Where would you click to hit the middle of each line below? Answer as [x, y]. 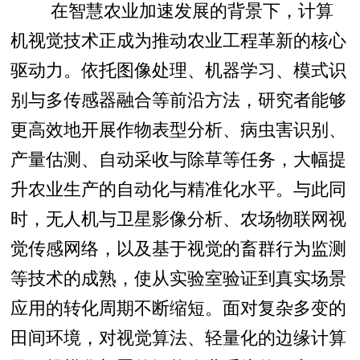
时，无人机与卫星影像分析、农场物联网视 [178, 217]
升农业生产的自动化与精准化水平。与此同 [178, 187]
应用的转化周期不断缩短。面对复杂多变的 [178, 306]
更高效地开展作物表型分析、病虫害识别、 [178, 128]
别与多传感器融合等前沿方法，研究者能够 [178, 98]
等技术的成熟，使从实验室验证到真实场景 [178, 276]
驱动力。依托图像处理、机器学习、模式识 [178, 68]
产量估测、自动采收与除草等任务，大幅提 [178, 157]
